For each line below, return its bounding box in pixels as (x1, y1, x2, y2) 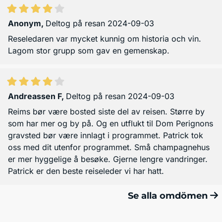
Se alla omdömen (128, 190, 211, 202)
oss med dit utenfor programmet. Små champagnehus (8, 142, 210, 153)
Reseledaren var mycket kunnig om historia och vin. (8, 34, 201, 44)
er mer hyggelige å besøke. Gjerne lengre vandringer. (8, 154, 208, 165)
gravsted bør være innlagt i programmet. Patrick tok (8, 130, 203, 141)
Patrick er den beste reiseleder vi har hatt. (8, 166, 164, 176)
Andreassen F (8, 91, 61, 102)
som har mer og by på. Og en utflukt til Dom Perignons (8, 118, 213, 129)
